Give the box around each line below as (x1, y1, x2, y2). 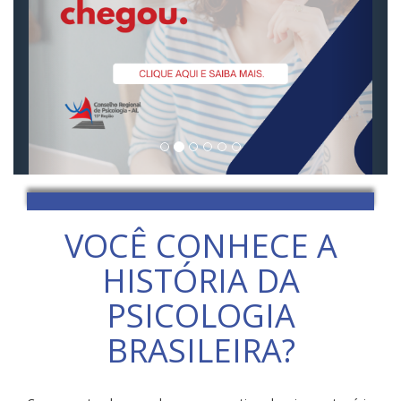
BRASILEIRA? (106, 328, 295, 372)
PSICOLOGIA (106, 294, 295, 337)
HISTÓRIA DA (101, 259, 300, 303)
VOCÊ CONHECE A (64, 224, 337, 268)
